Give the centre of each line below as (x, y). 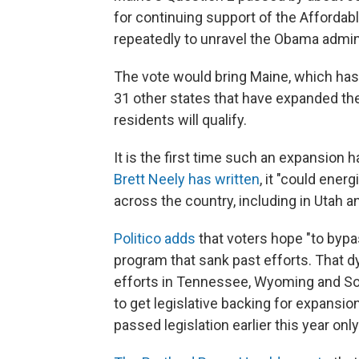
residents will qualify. (180, 119)
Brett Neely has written (187, 179)
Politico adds (155, 238)
